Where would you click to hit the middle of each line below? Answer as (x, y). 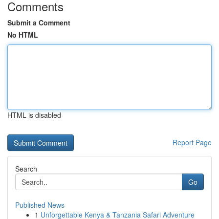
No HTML (23, 35)
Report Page (192, 142)
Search (26, 169)
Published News (40, 205)
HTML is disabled (34, 115)
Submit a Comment (39, 22)
